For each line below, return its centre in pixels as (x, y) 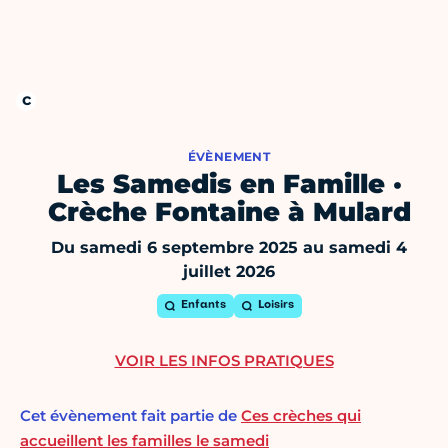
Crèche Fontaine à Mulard (229, 212)
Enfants (203, 306)
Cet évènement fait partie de (130, 416)
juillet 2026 (229, 272)
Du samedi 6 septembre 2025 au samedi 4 (229, 248)
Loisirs (275, 306)
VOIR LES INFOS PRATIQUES (224, 361)
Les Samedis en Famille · (229, 184)
